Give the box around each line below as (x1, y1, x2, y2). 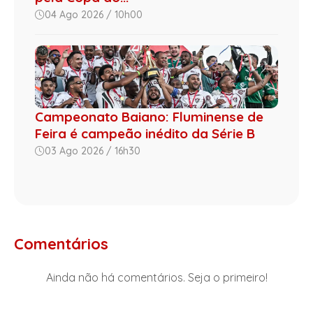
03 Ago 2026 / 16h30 (45, 145, 140, 158)
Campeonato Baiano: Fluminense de (35, 108, 263, 126)
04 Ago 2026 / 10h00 (45, 8, 143, 22)
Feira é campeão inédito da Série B (35, 125, 255, 143)
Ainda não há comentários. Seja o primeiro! (45, 270, 268, 285)
